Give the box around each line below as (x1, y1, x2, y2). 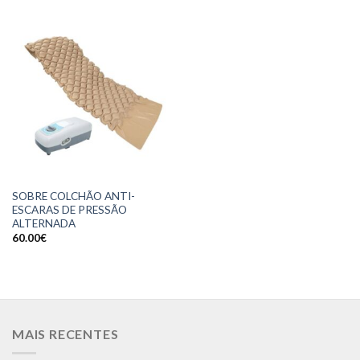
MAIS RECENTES (12, 325, 119, 342)
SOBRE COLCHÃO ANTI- (11, 189, 135, 202)
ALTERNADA (11, 216, 76, 230)
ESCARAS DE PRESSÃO (11, 202, 127, 216)
